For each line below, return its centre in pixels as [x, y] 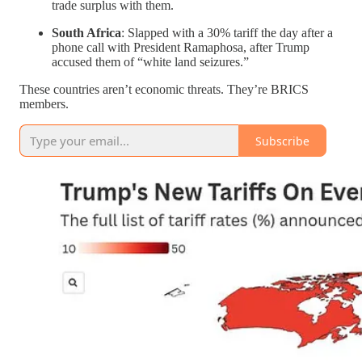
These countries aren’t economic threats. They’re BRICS [164, 89]
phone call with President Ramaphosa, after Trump [181, 47]
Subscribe [282, 141]
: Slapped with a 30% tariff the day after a [227, 33]
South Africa [86, 33]
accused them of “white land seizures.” [150, 62]
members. [44, 104]
